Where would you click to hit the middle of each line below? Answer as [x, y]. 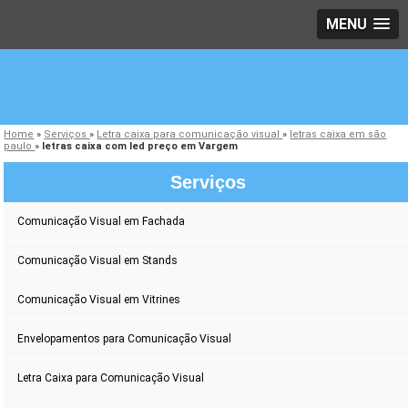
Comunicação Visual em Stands [98, 261]
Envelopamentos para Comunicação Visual [125, 339]
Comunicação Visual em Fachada [102, 222]
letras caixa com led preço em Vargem [140, 147]
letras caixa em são [338, 135]
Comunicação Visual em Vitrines [99, 300]
